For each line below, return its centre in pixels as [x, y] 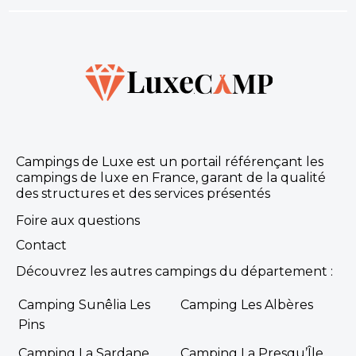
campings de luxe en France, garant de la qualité [170, 177]
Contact [41, 246]
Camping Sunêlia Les [84, 305]
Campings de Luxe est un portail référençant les [169, 161]
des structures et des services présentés [143, 193]
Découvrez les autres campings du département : [174, 272]
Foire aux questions [77, 220]
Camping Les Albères [247, 305]
